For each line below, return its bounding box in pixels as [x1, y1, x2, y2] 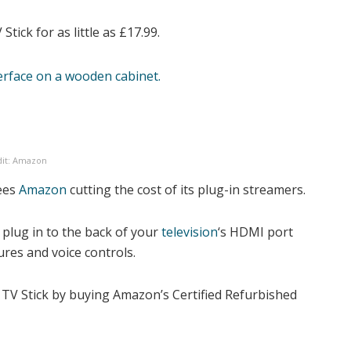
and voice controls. [24, 244, 136, 262]
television [161, 223, 218, 241]
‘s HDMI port [218, 223, 293, 241]
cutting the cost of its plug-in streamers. [67, 181, 306, 199]
